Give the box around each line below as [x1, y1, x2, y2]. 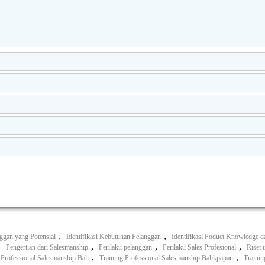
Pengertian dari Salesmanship [6, 243, 88, 251]
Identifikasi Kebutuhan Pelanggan [66, 232, 161, 241]
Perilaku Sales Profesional [163, 243, 236, 251]
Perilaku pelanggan [99, 243, 152, 251]
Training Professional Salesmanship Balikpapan [99, 253, 233, 262]
